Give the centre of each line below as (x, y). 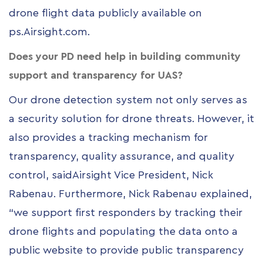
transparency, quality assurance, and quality (122, 156)
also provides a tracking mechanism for (108, 138)
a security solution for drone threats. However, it (131, 119)
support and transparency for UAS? (96, 75)
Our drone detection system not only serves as (128, 100)
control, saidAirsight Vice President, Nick (111, 175)
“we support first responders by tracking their (126, 213)
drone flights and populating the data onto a (123, 232)
